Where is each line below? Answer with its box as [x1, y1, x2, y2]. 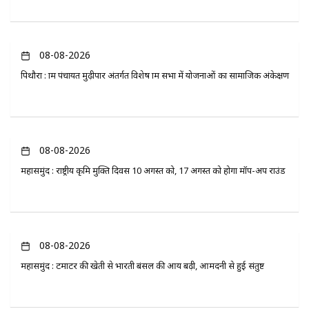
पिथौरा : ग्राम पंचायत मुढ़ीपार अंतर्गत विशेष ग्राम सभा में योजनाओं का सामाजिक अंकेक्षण [21, 68, 289, 81]
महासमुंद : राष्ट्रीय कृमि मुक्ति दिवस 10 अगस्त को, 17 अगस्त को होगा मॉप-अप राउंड [21, 164, 286, 177]
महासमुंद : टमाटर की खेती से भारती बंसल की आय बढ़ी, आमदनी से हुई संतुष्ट [21, 259, 264, 272]
